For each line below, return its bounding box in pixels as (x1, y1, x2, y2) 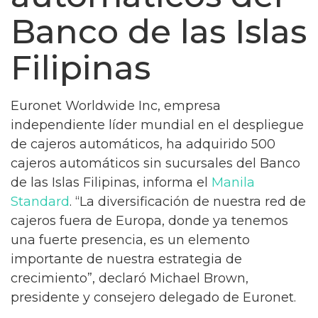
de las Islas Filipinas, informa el (11, 175, 212, 190)
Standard (11, 194, 70, 209)
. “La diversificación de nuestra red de (70, 194, 306, 209)
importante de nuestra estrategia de (11, 251, 242, 267)
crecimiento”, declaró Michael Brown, (11, 270, 248, 286)
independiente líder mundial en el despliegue (11, 117, 304, 133)
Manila (212, 175, 255, 190)
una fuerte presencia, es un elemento (11, 232, 250, 248)
